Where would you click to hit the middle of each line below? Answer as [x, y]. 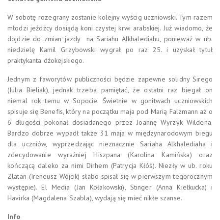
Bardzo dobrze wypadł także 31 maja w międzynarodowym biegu [110, 133]
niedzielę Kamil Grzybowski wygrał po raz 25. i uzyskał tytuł [110, 49]
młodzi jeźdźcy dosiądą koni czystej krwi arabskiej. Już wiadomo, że [110, 28]
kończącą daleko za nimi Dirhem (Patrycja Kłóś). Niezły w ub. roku [110, 165]
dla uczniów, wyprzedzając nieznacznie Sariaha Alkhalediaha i [110, 144]
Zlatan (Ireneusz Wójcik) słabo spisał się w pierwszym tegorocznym [110, 176]
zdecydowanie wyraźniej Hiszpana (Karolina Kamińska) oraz [110, 154]
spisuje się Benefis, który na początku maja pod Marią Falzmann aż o [110, 111]
